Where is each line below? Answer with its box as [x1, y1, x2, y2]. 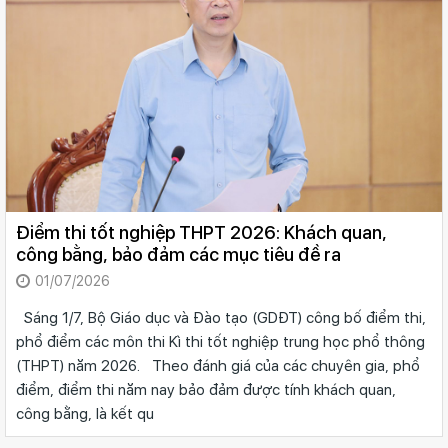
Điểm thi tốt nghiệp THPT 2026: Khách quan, [16, 222, 387, 244]
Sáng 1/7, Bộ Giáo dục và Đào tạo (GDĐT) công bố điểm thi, [16, 309, 426, 328]
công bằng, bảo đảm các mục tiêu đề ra [16, 244, 341, 266]
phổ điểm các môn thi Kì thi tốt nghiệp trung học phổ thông [16, 333, 425, 352]
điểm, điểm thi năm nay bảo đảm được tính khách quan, [16, 381, 396, 400]
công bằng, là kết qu [16, 405, 154, 424]
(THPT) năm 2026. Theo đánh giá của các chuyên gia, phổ [16, 357, 420, 376]
